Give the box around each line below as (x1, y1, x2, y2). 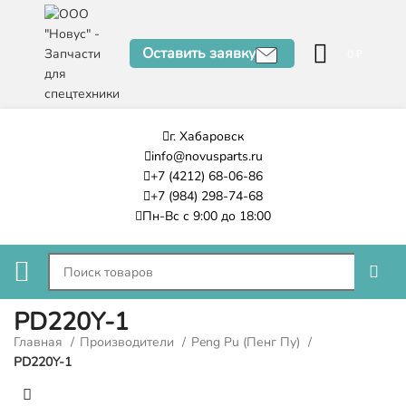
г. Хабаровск (169, 128, 244, 145)
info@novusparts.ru (150, 148, 263, 165)
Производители (80, 333, 178, 351)
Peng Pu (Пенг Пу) (191, 333, 304, 351)
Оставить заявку (141, 43, 256, 64)
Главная (14, 333, 66, 351)
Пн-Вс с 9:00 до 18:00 (142, 208, 271, 225)
